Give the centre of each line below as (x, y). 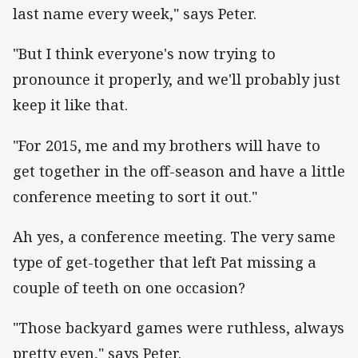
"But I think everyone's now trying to (144, 54)
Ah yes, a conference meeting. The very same (174, 236)
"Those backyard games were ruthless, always (179, 327)
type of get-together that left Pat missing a (165, 262)
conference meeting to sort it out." (137, 196)
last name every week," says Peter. (135, 14)
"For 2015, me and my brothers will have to (167, 145)
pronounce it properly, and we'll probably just (177, 80)
